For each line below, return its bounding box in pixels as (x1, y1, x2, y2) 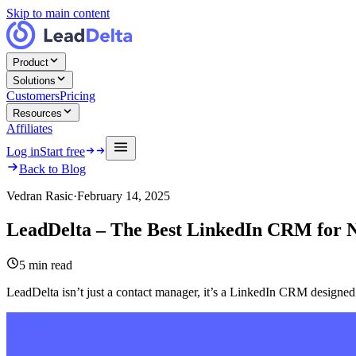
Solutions (13, 75, 56, 87)
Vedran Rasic (6, 189, 73, 203)
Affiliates (6, 122, 52, 135)
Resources (13, 107, 62, 119)
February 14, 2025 (77, 189, 170, 203)
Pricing (60, 89, 95, 103)
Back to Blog (19, 162, 86, 176)
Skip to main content (6, 6, 110, 20)
